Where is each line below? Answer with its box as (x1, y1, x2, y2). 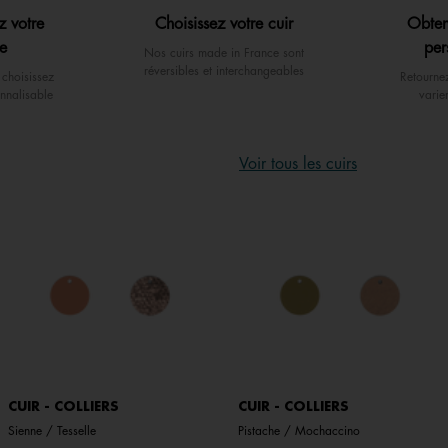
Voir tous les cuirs (239, 156, 357, 173)
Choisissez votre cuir (155, 16, 293, 33)
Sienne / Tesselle (7, 425, 96, 438)
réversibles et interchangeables (144, 65, 304, 78)
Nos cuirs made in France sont (144, 47, 304, 60)
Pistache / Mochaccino (238, 425, 360, 438)
